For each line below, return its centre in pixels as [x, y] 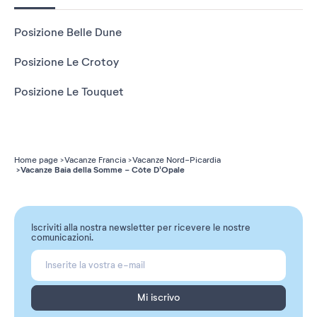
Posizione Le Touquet [69, 92]
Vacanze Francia [95, 160]
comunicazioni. [62, 238]
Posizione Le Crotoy [67, 63]
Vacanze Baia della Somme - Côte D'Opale [103, 170]
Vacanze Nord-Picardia [177, 160]
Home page [36, 160]
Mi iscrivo [158, 298]
